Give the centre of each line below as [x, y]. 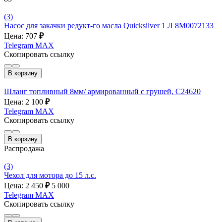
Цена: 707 [22, 36]
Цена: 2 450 [25, 185]
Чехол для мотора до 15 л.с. [50, 175]
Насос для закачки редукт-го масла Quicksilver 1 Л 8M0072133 [109, 25]
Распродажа [24, 148]
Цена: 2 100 [25, 102]
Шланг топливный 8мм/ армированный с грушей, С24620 [102, 91]
